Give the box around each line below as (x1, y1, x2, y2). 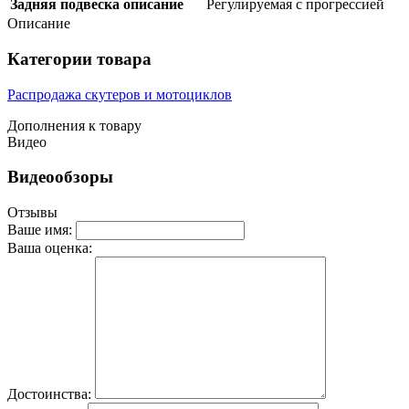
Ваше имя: (7, 222, 72, 238)
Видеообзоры (7, 167, 113, 187)
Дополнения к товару (7, 117, 142, 133)
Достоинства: (7, 386, 91, 403)
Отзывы (7, 204, 58, 221)
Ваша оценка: (7, 240, 92, 257)
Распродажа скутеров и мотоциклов (7, 86, 232, 102)
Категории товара (7, 48, 152, 68)
